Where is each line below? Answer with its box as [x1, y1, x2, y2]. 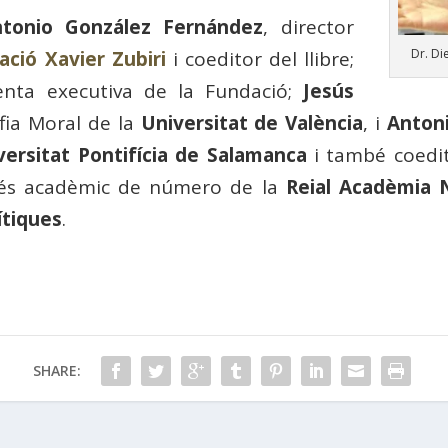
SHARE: [32, 360, 81, 380]
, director [263, 13, 354, 40]
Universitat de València [140, 109, 364, 136]
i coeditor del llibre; [165, 45, 354, 72]
